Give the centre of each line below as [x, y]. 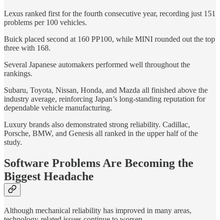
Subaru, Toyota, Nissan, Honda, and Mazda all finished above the [106, 90]
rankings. [18, 74]
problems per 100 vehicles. [45, 23]
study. [13, 142]
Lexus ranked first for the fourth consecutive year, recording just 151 [110, 14]
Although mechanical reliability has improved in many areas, [98, 211]
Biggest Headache [49, 177]
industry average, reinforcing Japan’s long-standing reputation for [105, 99]
